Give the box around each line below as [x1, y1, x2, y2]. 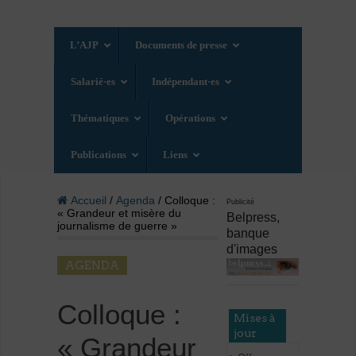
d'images [226, 242, 278, 257]
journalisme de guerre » [56, 219, 177, 233]
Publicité [226, 198, 255, 207]
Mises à [234, 311, 277, 324]
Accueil [67, 194, 106, 207]
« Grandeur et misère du [56, 207, 181, 220]
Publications [71, 149, 127, 161]
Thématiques [71, 112, 130, 125]
